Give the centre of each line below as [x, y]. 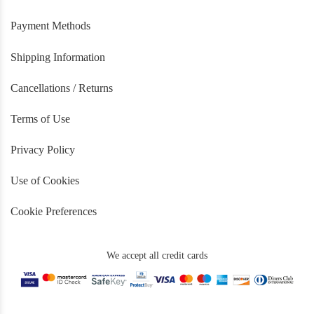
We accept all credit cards [157, 255]
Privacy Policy [43, 150]
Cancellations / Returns [62, 88]
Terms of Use [40, 118]
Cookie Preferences [54, 212]
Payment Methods [50, 26]
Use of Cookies [45, 181]
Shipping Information [58, 57]
